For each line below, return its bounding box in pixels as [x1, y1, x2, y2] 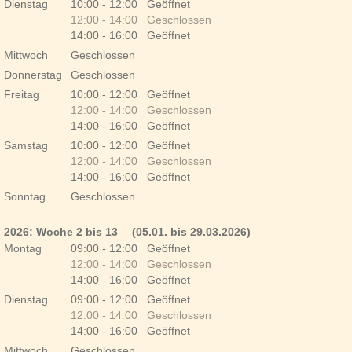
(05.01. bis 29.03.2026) [132, 225, 251, 238]
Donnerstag [4, 68, 62, 81]
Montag [4, 242, 42, 255]
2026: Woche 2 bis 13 [4, 225, 121, 238]
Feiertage [4, 209, 52, 222]
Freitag [4, 88, 39, 101]
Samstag [4, 139, 48, 152]
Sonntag [4, 190, 46, 203]
